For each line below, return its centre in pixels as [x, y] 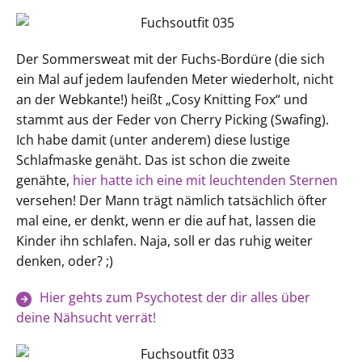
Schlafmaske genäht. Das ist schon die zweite [153, 160]
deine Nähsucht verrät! [86, 318]
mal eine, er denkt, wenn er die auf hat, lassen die [166, 221]
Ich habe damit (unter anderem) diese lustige [153, 140]
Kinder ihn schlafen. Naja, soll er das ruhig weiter [164, 241]
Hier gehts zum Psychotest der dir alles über [175, 297]
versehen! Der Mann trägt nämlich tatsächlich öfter [172, 200]
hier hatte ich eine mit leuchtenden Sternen [205, 180]
